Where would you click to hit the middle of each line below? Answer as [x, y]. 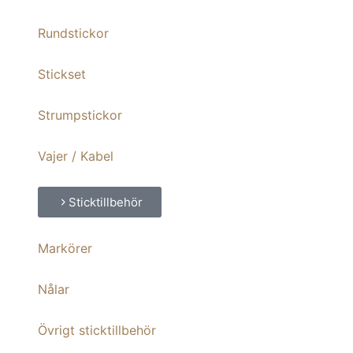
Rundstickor [73, 33]
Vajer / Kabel [76, 156]
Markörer [65, 248]
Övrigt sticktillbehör [97, 330]
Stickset [62, 74]
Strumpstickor [80, 115]
